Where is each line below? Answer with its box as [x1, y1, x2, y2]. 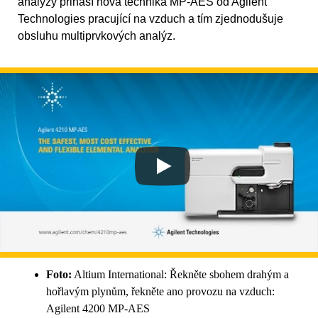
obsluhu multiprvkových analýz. [18, 30, 175, 43]
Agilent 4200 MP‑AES [46, 302, 150, 315]
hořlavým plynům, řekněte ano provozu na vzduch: [46, 285, 275, 298]
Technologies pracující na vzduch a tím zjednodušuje [18, 13, 283, 26]
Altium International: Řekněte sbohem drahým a [72, 268, 289, 281]
